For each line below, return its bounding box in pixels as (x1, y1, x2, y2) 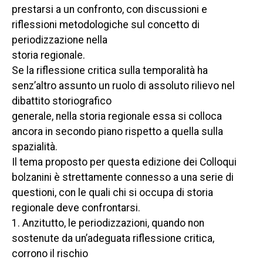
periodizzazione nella (12, 34, 107, 46)
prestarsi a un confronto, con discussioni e (12, 4, 207, 15)
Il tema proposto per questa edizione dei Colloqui (12, 156, 237, 168)
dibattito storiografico (12, 95, 112, 107)
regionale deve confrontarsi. (12, 202, 140, 214)
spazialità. (12, 141, 58, 153)
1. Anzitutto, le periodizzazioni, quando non (12, 217, 204, 229)
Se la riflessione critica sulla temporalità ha (12, 65, 208, 76)
